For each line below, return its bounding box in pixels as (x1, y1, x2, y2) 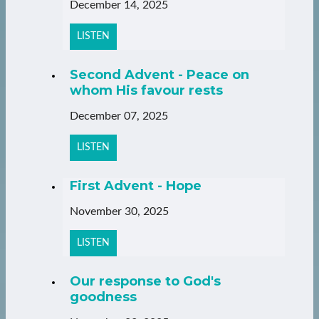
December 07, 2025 (70, 110, 168, 122)
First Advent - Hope (70, 177, 202, 194)
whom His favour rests (70, 83, 223, 98)
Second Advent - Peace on (70, 67, 249, 83)
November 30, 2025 (70, 205, 169, 217)
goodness (70, 288, 137, 305)
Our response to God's (70, 273, 221, 289)
